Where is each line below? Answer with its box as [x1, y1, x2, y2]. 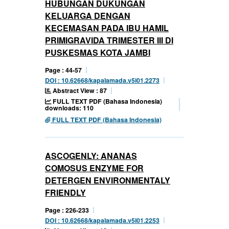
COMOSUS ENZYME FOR [45, 162, 144, 174]
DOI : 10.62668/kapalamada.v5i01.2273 [45, 75, 159, 85]
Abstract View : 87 [51, 85, 107, 95]
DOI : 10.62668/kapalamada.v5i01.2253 [45, 215, 159, 225]
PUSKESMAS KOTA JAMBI [45, 46, 150, 58]
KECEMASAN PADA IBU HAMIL [45, 21, 169, 34]
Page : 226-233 [45, 205, 89, 215]
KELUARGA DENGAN [45, 9, 130, 21]
